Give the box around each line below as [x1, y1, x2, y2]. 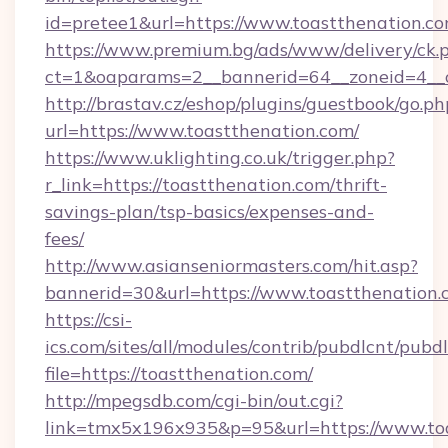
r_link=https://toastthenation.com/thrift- [45, 173, 387, 196]
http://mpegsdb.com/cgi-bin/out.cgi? [45, 389, 343, 412]
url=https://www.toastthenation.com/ [45, 119, 359, 142]
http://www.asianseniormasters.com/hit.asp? [45, 254, 418, 277]
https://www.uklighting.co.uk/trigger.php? [45, 146, 395, 169]
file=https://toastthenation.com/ [45, 362, 313, 385]
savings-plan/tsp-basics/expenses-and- [45, 200, 374, 223]
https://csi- [45, 308, 132, 331]
